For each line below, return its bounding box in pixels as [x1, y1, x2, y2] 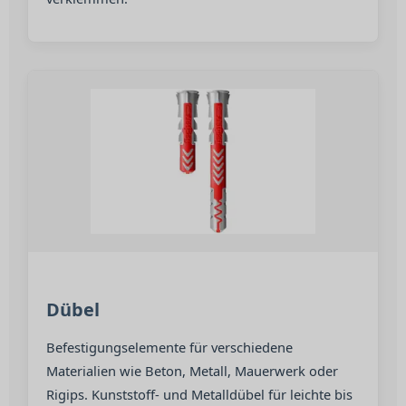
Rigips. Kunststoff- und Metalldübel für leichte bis [46, 385, 353, 403]
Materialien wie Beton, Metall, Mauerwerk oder [46, 362, 338, 380]
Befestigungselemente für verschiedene [46, 338, 293, 356]
